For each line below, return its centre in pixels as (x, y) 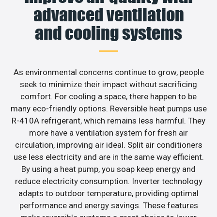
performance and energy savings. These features (108, 205)
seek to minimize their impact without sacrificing (108, 84)
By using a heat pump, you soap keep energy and (108, 169)
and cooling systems (108, 33)
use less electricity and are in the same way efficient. (108, 157)
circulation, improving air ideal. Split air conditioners (108, 145)
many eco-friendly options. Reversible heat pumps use (108, 108)
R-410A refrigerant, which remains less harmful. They (108, 120)
